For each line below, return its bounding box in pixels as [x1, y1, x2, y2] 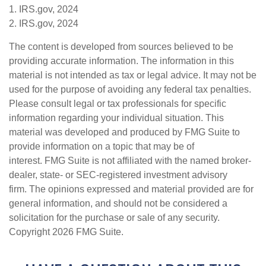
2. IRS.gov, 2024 [9, 18, 78, 28]
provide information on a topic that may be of [9, 141, 194, 151]
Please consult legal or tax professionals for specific [9, 98, 226, 109]
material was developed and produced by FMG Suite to [9, 126, 240, 137]
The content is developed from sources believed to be [9, 41, 233, 52]
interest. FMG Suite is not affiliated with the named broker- [9, 155, 251, 166]
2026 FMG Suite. [52, 226, 123, 237]
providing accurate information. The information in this [9, 55, 234, 66]
